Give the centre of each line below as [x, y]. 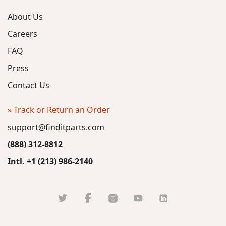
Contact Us [29, 85]
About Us [25, 17]
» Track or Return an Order [59, 110]
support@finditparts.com [56, 127]
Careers [22, 34]
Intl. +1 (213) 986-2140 [50, 161]
